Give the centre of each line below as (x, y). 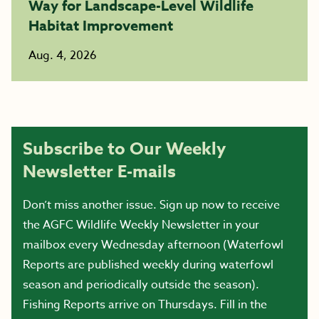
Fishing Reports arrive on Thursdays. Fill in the (145, 305)
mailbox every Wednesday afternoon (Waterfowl (153, 245)
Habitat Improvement (103, 25)
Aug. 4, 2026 (63, 56)
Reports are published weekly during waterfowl (148, 265)
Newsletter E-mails (99, 172)
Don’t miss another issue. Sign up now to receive (151, 205)
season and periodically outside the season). (141, 285)
